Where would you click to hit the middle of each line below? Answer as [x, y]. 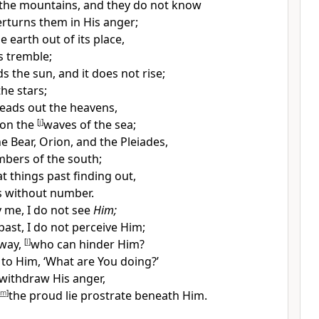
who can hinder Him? [87, 244]
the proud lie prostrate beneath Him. [108, 296]
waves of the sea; [89, 125]
